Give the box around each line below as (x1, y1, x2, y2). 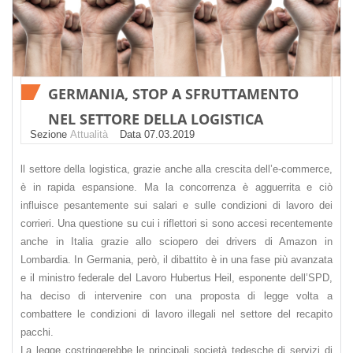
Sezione (21, 128, 70, 141)
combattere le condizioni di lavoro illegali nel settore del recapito (20, 308, 333, 321)
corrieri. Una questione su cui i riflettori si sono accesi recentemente (20, 217, 333, 230)
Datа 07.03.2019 (108, 128, 203, 141)
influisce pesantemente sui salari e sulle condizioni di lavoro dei (20, 199, 333, 212)
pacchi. (20, 326, 54, 339)
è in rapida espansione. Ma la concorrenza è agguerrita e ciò (20, 181, 333, 194)
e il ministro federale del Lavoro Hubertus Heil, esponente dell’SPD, (20, 272, 333, 284)
